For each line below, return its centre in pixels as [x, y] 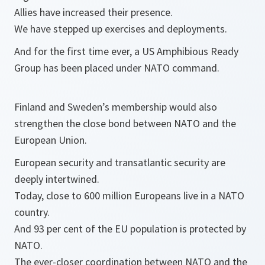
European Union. [51, 140]
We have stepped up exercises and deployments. [121, 29]
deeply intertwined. [58, 179]
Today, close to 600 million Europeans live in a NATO [129, 195]
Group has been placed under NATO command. [117, 68]
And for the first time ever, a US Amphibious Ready [126, 51]
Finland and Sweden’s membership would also [116, 107]
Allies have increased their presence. [93, 12]
